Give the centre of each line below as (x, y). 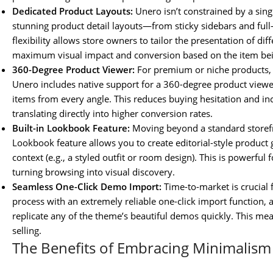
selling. (27, 231)
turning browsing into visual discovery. (94, 172)
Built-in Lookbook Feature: (71, 128)
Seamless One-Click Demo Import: (87, 187)
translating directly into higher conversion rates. (112, 114)
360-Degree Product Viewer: (73, 70)
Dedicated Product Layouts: (73, 11)
